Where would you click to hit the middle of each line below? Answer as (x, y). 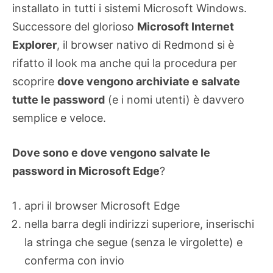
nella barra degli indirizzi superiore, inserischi (139, 224)
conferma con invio (74, 261)
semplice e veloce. (59, 118)
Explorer (34, 45)
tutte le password (58, 100)
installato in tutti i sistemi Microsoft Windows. (129, 9)
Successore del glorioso (75, 27)
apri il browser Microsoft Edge (102, 206)
